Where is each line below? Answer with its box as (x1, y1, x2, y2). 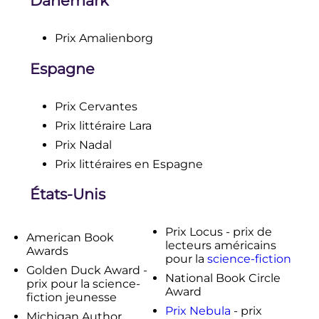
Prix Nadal (54, 137, 112, 152)
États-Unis (29, 185, 105, 204)
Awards (26, 244, 68, 258)
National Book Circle (165, 271, 281, 286)
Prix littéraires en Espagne (54, 157, 203, 171)
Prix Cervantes (54, 99, 137, 113)
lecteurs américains (165, 239, 276, 253)
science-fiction (207, 252, 291, 266)
